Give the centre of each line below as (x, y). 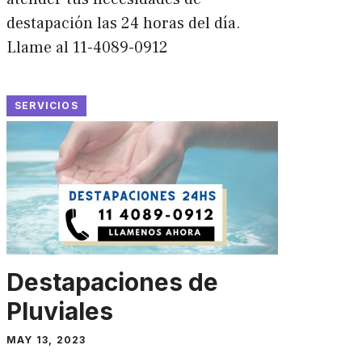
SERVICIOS (46, 106)
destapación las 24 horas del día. (123, 24)
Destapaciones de (112, 282)
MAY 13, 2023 (46, 339)
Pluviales (59, 311)
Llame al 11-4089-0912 (87, 48)
